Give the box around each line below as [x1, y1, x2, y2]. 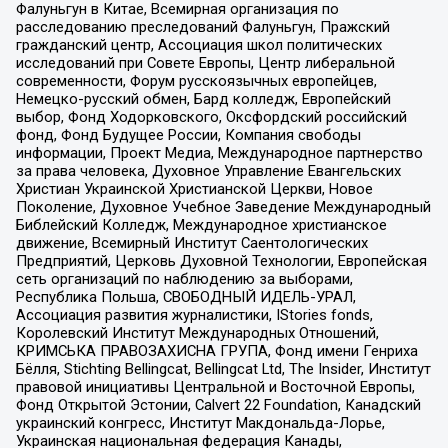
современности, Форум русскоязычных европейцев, [15, 72, 377, 91]
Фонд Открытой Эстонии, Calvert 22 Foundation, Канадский [15, 396, 421, 415]
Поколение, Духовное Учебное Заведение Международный [15, 198, 431, 217]
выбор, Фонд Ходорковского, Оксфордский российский [15, 108, 407, 127]
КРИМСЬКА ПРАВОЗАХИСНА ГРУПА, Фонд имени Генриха [15, 342, 418, 361]
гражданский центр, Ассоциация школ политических [15, 36, 382, 55]
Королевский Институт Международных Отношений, [15, 324, 379, 343]
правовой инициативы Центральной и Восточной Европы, [15, 378, 415, 397]
